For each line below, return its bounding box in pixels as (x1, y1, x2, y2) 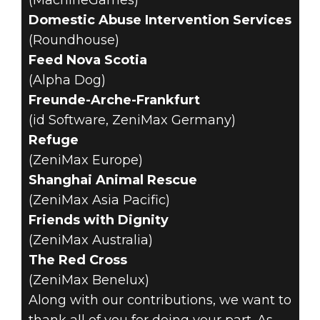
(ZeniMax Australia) (28, 232, 153, 248)
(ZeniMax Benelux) (28, 272, 149, 288)
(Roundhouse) (28, 32, 119, 48)
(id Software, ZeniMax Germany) (28, 112, 236, 128)
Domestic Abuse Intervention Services (28, 12, 291, 28)
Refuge (28, 132, 79, 148)
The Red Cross (28, 252, 127, 268)
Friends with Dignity (28, 212, 169, 228)
